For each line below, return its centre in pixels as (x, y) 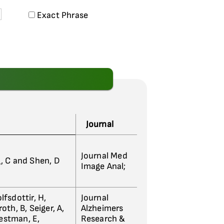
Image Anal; (103, 166)
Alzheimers (102, 208)
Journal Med (104, 156)
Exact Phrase (61, 15)
